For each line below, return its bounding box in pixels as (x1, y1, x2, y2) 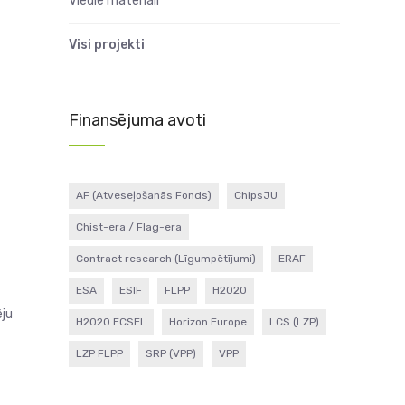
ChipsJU (234, 189, 278, 202)
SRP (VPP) (146, 347, 196, 360)
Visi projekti (69, 37, 145, 52)
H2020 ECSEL (76, 316, 146, 328)
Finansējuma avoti (69, 110, 206, 130)
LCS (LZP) (269, 316, 319, 328)
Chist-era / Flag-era (76, 221, 182, 233)
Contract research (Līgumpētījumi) (76, 252, 256, 265)
